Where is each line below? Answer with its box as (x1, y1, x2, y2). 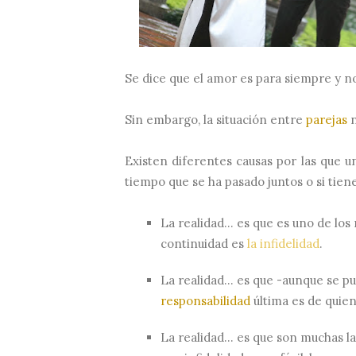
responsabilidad (161, 292, 250, 308)
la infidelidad (247, 235, 319, 251)
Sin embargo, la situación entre (125, 111, 306, 127)
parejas (306, 111, 347, 127)
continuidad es (161, 235, 244, 251)
